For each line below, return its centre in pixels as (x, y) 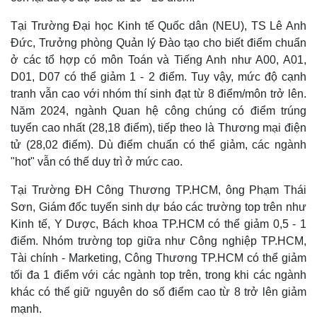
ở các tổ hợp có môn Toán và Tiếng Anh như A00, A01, (158, 59)
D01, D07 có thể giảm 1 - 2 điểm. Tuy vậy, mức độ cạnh (158, 76)
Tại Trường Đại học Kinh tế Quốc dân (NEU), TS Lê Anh (158, 25)
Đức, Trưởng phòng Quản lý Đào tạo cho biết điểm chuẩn (158, 42)
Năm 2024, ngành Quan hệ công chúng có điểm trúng (158, 110)
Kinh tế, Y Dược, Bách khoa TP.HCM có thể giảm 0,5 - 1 (158, 224)
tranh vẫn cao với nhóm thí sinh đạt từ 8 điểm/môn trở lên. (158, 93)
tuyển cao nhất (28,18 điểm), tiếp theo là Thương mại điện (158, 127)
